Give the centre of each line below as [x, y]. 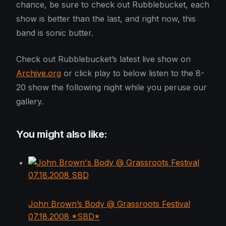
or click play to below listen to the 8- [133, 73]
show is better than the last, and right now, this [106, 19]
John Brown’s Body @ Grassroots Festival [109, 204]
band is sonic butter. [55, 33]
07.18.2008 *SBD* [64, 217]
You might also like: [62, 134]
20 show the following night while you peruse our [111, 88]
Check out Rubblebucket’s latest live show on [103, 59]
